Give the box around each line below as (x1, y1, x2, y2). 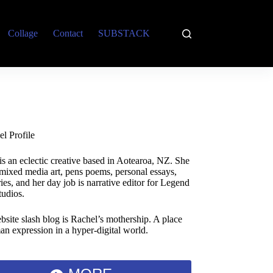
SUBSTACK (98, 28, 151, 38)
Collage (8, 28, 38, 38)
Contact (53, 28, 83, 38)
